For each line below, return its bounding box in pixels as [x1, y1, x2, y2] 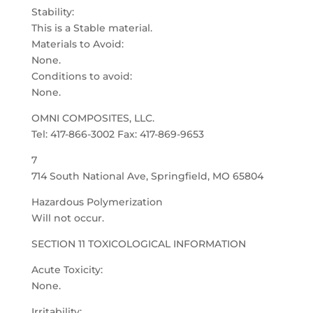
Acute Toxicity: [31, 263, 103, 276]
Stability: [31, 6, 74, 18]
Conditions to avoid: [31, 70, 132, 82]
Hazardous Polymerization [31, 196, 163, 208]
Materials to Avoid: [31, 38, 124, 50]
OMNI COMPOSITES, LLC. [31, 112, 154, 124]
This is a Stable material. [31, 22, 152, 34]
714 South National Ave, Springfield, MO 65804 [31, 170, 263, 182]
